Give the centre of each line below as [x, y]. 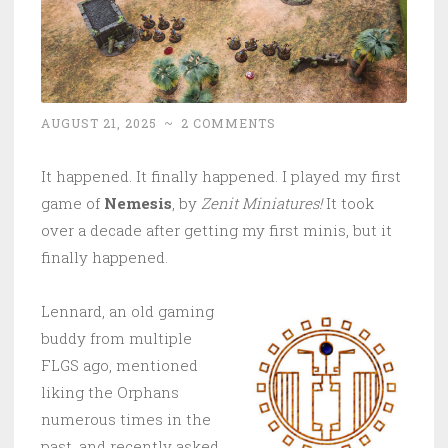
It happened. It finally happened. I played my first [221, 176]
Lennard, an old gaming [127, 311]
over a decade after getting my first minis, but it [216, 230]
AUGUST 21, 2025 [99, 123]
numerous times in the [126, 419]
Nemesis [138, 203]
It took [348, 203]
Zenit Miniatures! [261, 203]
